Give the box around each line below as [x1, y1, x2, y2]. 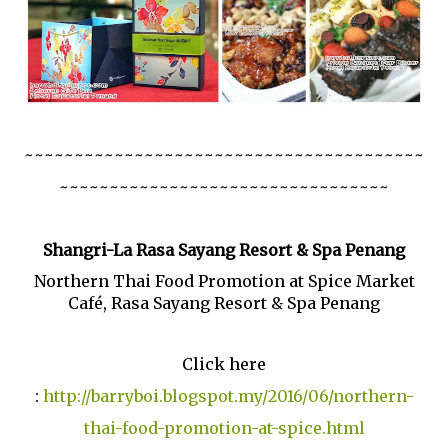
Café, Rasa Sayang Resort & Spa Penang [68, 293, 380, 313]
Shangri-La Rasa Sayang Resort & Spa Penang [43, 240, 405, 260]
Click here [182, 354, 266, 374]
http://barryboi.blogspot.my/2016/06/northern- [42, 386, 414, 406]
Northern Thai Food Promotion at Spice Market [33, 271, 415, 291]
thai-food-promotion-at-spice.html [83, 418, 365, 438]
